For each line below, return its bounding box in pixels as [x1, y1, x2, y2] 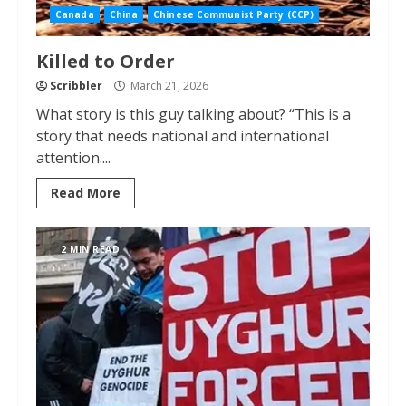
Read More [51, 184, 121, 201]
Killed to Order [36, 49, 175, 73]
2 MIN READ [61, 243, 120, 256]
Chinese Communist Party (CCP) [153, 8, 314, 21]
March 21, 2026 [128, 78, 208, 93]
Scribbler [50, 78, 102, 93]
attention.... [36, 148, 111, 168]
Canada [55, 8, 94, 21]
